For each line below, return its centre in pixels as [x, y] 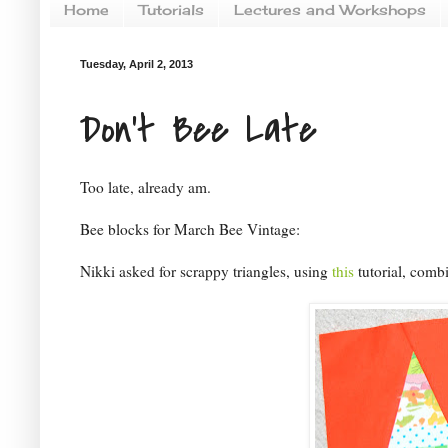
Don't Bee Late [198, 130]
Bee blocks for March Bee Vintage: [190, 229]
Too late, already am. [145, 187]
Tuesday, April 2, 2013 [136, 63]
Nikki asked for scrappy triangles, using [206, 271]
